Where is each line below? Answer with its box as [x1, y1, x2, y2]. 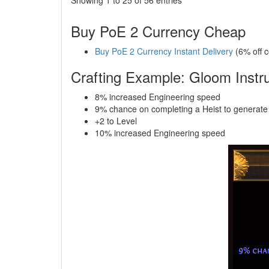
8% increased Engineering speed [95, 90, 220, 103]
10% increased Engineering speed [95, 126, 225, 139]
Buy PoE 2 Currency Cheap [71, 20, 246, 41]
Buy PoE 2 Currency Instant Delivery [95, 44, 233, 57]
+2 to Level [95, 114, 137, 127]
